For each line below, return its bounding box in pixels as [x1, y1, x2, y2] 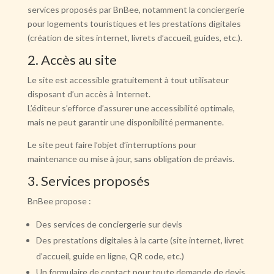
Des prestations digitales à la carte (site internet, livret [35, 235, 244, 245]
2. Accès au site [27, 51, 117, 68]
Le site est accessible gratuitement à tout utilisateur [27, 75, 229, 85]
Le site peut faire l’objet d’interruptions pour [27, 139, 196, 150]
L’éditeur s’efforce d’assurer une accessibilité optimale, [27, 103, 235, 113]
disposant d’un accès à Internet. [27, 89, 150, 99]
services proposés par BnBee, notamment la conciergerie [27, 4, 245, 15]
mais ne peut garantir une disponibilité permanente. [27, 117, 224, 127]
